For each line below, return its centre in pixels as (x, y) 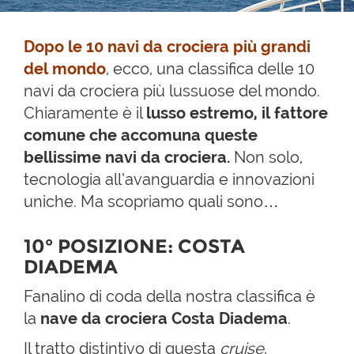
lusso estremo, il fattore (237, 113)
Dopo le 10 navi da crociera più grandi (167, 47)
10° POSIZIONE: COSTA (134, 246)
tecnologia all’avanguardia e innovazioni (169, 179)
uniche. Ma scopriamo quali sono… (151, 201)
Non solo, (268, 157)
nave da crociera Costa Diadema (164, 318)
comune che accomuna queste (141, 135)
